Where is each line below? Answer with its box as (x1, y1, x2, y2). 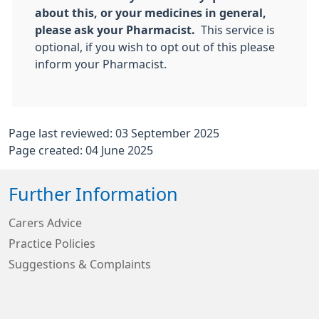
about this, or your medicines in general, (35, 7, 266, 19)
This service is (201, 24, 275, 36)
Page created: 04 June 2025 (9, 145, 153, 157)
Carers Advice (9, 217, 82, 229)
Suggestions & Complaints (9, 258, 151, 271)
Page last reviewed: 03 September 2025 (9, 127, 219, 140)
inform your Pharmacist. (35, 58, 167, 70)
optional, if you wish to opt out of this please (35, 41, 275, 53)
